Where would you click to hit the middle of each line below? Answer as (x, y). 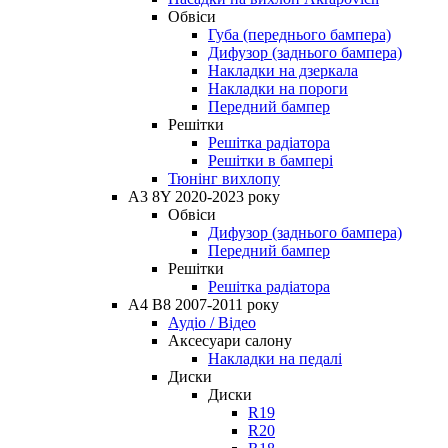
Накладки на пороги (278, 88)
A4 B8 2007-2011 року (203, 304)
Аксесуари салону (230, 340)
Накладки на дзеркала (283, 70)
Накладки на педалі (275, 358)
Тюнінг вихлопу (224, 178)
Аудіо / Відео (212, 322)
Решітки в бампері (270, 160)
